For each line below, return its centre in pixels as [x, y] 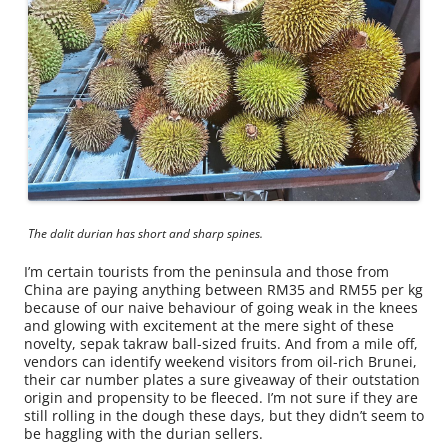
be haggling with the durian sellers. [143, 433]
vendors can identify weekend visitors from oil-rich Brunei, [220, 361]
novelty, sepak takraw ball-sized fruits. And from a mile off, [221, 343]
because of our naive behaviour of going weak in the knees [221, 307]
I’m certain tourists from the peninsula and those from [206, 271]
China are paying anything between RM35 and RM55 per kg [223, 289]
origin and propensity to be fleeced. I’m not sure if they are [221, 397]
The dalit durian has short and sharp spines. [145, 233]
